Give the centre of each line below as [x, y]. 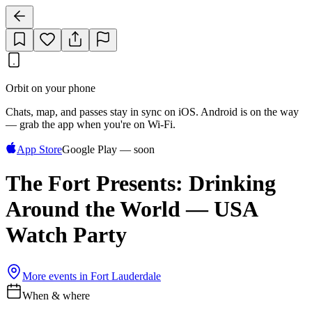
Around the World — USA [131, 209]
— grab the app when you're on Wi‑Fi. [91, 124]
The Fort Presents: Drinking [141, 184]
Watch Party [66, 235]
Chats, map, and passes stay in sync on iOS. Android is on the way [152, 112]
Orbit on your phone [50, 88]
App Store [39, 149]
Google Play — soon [108, 149]
